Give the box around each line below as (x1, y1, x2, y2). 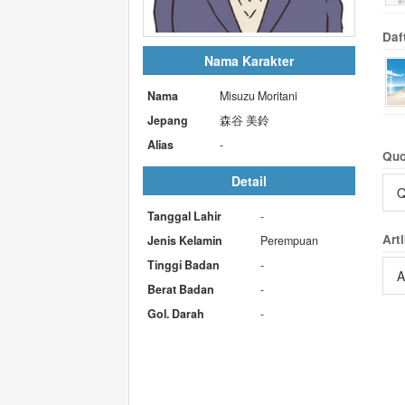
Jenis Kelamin (147, 231, 222, 249)
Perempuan (260, 231, 318, 249)
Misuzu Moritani (220, 87, 297, 104)
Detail (231, 171, 267, 190)
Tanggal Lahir (147, 207, 221, 224)
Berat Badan (147, 280, 214, 297)
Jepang (147, 111, 188, 128)
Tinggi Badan (147, 256, 220, 273)
